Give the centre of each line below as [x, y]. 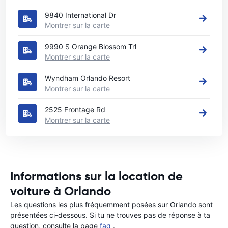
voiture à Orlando [61, 191]
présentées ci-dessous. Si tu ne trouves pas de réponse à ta [110, 215]
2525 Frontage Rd [75, 110]
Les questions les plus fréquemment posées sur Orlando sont [111, 204]
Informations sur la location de [96, 176]
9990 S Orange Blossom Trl [91, 47]
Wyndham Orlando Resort [88, 78]
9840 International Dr [80, 15]
